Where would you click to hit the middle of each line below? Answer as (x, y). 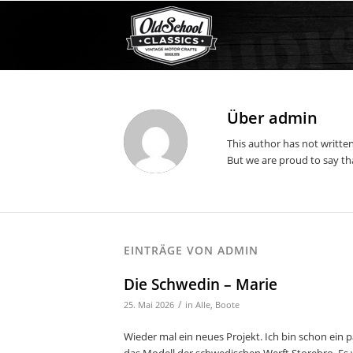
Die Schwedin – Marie (201, 285)
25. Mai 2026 (149, 305)
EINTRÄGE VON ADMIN (191, 251)
